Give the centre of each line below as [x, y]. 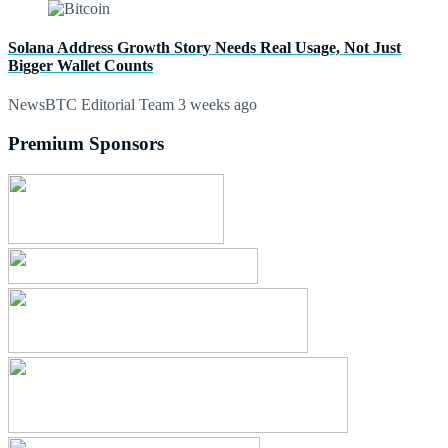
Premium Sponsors [86, 144]
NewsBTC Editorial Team [91, 105]
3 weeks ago [215, 105]
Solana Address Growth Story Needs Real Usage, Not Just [204, 48]
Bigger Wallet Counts [80, 66]
